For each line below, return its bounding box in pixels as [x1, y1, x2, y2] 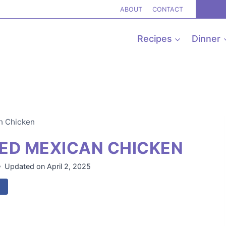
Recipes [137, 33, 172, 44]
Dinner [192, 33, 221, 44]
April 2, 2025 [46, 162, 91, 171]
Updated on [5, 162, 45, 171]
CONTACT [152, 6, 183, 13]
